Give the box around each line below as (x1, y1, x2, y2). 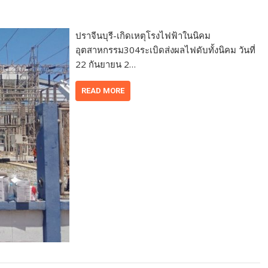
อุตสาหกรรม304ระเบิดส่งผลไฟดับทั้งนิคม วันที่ (75, 43, 256, 56)
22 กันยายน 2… (75, 57, 136, 70)
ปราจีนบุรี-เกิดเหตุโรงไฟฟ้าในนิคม (75, 29, 211, 41)
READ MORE (81, 86, 125, 95)
